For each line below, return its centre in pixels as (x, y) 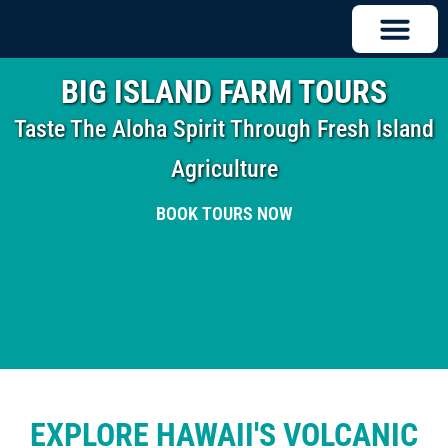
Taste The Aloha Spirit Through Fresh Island (224, 129)
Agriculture (224, 169)
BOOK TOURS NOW (224, 214)
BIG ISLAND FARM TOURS (224, 92)
